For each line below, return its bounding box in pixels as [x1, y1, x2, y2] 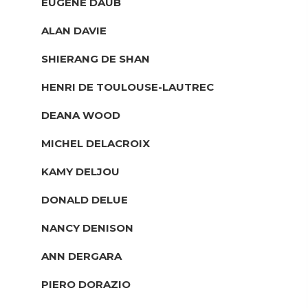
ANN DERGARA [41, 249, 122, 263]
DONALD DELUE [41, 192, 128, 206]
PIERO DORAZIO [41, 277, 131, 291]
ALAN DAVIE [41, 23, 107, 37]
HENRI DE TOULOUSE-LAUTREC [41, 80, 214, 93]
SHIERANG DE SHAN [41, 52, 150, 65]
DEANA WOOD [41, 108, 120, 122]
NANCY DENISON [41, 221, 133, 234]
